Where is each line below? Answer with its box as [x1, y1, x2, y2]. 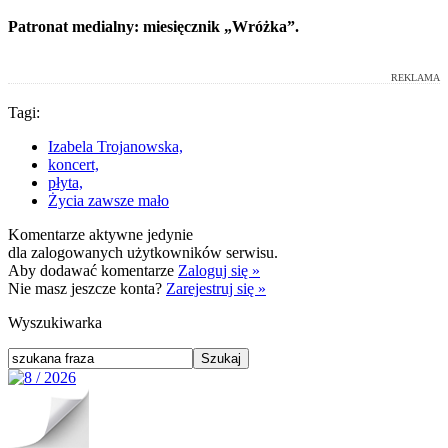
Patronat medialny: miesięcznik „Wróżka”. [8, 17, 299, 35]
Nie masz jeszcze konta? [8, 279, 166, 297]
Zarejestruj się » [166, 279, 266, 297]
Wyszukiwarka [8, 313, 102, 331]
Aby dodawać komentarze [8, 261, 178, 279]
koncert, [48, 155, 99, 173]
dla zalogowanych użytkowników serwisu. [8, 243, 278, 261]
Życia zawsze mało [48, 191, 169, 209]
